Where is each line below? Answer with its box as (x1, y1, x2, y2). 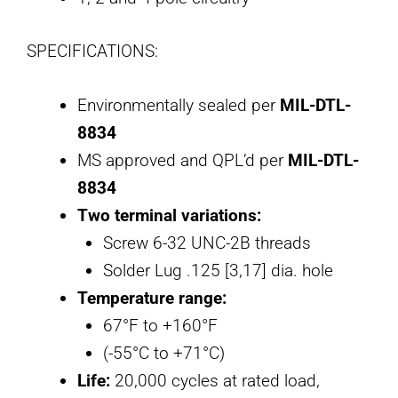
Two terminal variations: (77, 205, 261, 227)
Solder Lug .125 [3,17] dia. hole (102, 260, 333, 282)
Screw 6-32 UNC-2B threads (102, 233, 311, 254)
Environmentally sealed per (77, 95, 280, 116)
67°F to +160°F (102, 315, 218, 337)
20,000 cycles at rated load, (110, 370, 320, 392)
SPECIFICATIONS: (27, 40, 158, 61)
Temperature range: (77, 288, 227, 309)
